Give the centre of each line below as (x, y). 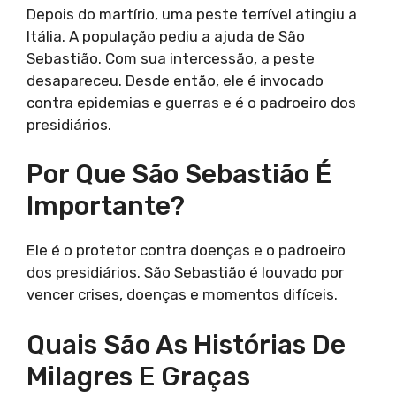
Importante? (106, 206)
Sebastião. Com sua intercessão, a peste (171, 58)
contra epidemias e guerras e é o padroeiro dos (191, 102)
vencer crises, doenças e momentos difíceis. (182, 295)
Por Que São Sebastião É (179, 175)
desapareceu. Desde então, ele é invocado (175, 80)
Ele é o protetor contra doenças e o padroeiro (186, 251)
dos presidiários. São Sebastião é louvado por (185, 273)
